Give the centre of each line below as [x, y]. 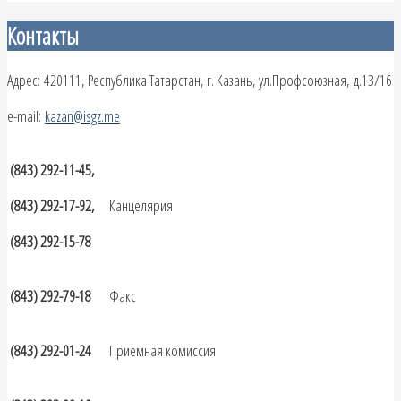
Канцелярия [141, 206]
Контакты [43, 36]
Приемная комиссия [162, 351]
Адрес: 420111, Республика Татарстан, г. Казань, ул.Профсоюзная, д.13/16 [200, 81]
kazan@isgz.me [82, 116]
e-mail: [26, 116]
